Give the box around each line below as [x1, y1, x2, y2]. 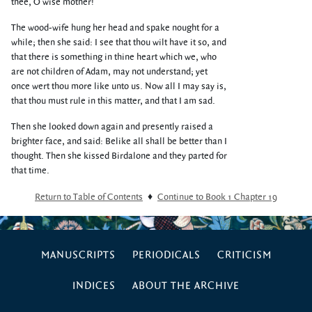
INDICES [72, 279, 116, 292]
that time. [11, 164, 49, 177]
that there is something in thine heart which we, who [11, 51, 217, 63]
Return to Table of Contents [35, 191, 143, 203]
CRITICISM [217, 249, 272, 262]
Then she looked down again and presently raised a [11, 120, 213, 133]
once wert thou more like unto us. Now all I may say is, [11, 80, 226, 93]
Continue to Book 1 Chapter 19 [157, 191, 277, 203]
